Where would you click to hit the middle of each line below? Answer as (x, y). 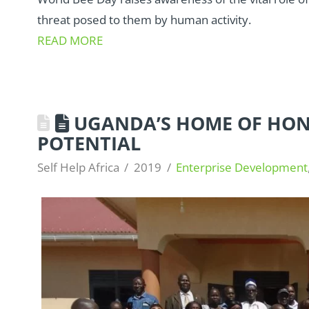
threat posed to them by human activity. (144, 19)
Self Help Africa (78, 167)
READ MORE (70, 40)
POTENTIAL (89, 143)
